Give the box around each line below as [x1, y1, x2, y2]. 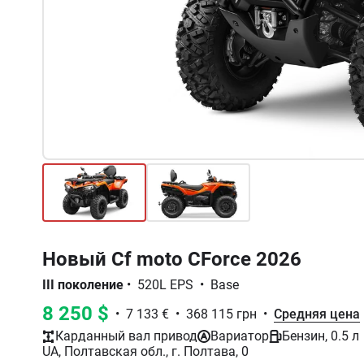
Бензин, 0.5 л [282, 328, 359, 344]
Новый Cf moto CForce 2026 [42, 248, 301, 271]
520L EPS [137, 277, 193, 292]
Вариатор [210, 328, 269, 344]
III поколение [42, 277, 123, 292]
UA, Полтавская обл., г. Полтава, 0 [42, 344, 249, 359]
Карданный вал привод [55, 328, 197, 344]
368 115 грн [186, 305, 257, 322]
